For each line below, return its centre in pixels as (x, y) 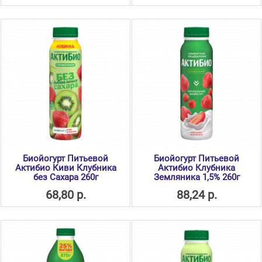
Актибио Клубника (196, 168)
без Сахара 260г (65, 177)
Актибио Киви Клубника (65, 168)
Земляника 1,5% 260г (196, 177)
